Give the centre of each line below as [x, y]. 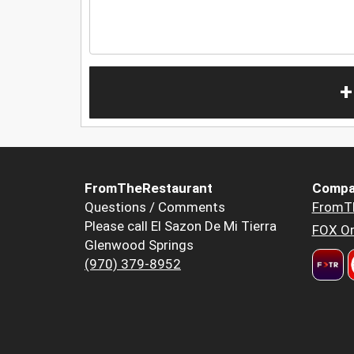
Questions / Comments [155, 207]
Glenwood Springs [139, 245]
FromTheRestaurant [149, 188]
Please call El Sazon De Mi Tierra [181, 226]
